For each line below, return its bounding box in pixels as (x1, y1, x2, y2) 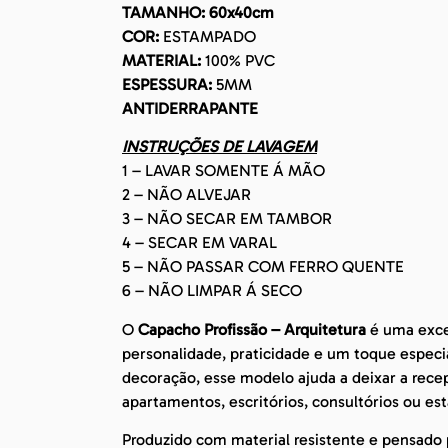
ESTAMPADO (159, 26, 256, 46)
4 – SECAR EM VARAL (122, 233, 277, 253)
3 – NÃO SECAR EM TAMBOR (122, 209, 332, 229)
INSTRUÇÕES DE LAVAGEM (122, 137, 317, 157)
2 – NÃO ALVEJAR (122, 185, 251, 205)
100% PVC (205, 50, 275, 70)
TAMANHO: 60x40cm (122, 2, 274, 22)
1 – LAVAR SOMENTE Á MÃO (122, 161, 325, 181)
